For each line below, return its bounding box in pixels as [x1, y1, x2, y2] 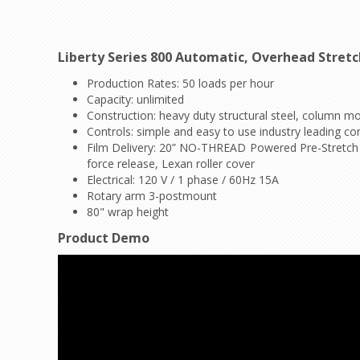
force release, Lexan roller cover [87, 155, 258, 171]
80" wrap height [87, 203, 169, 219]
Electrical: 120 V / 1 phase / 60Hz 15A [87, 171, 279, 187]
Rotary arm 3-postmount [87, 187, 217, 203]
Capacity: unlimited [87, 91, 184, 107]
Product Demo [58, 228, 149, 247]
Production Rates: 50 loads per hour [87, 75, 274, 91]
